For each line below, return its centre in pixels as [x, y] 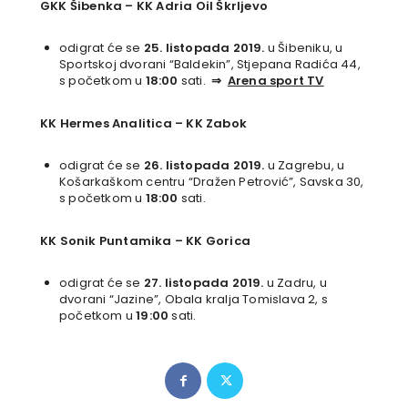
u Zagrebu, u [305, 166]
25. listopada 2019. [204, 48]
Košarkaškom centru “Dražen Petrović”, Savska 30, [212, 182]
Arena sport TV [275, 81]
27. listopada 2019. [204, 283]
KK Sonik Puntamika [106, 241]
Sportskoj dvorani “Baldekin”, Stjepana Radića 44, [210, 65]
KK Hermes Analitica [106, 124]
